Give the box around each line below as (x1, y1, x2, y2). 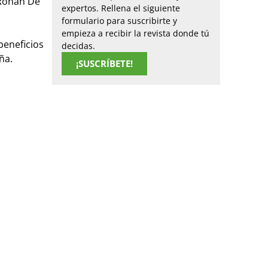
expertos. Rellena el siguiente (62, 2, 180, 14)
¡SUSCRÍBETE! (76, 57, 133, 69)
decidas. (62, 39, 95, 51)
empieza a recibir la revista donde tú (62, 27, 209, 39)
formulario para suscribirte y (62, 14, 177, 26)
